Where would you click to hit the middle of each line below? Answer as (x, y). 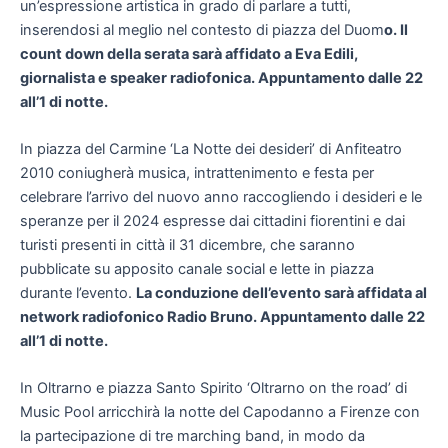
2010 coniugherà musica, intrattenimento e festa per (197, 173)
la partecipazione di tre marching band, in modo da (192, 436)
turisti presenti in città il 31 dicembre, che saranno (187, 245)
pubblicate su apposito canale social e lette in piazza (197, 269)
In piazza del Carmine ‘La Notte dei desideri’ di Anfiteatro (211, 149)
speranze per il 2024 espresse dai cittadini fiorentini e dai (212, 221)
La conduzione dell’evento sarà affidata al (281, 293)
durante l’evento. (78, 293)
